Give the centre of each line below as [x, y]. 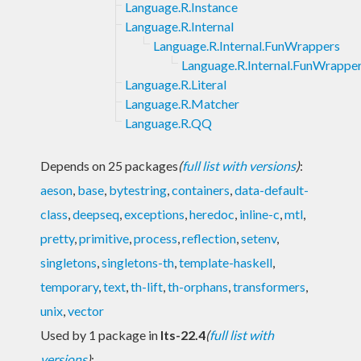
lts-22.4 [183, 334]
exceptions [154, 214]
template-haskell [226, 262]
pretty [57, 238]
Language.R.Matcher [182, 103]
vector [86, 310]
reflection [209, 238]
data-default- [272, 189]
